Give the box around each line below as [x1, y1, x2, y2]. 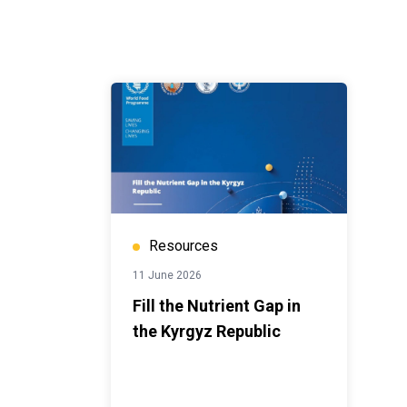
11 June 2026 [133, 269, 202, 282]
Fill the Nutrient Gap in [133, 296, 301, 315]
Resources [149, 237, 218, 254]
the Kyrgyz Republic [133, 322, 281, 341]
